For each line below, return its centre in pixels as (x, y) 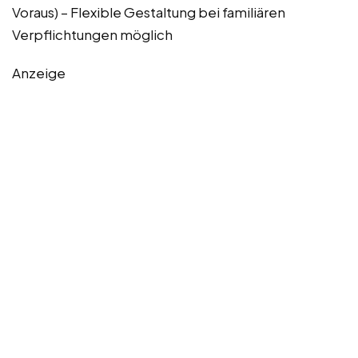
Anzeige (39, 72)
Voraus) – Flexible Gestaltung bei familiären (149, 12)
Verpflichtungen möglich (92, 34)
